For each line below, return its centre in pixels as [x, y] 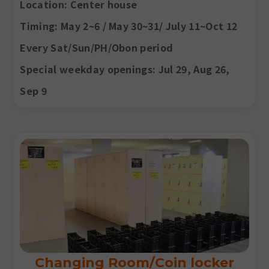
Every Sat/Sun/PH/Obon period [97, 47]
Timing [38, 26]
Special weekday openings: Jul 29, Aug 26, [125, 69]
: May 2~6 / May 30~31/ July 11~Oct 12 [146, 26]
